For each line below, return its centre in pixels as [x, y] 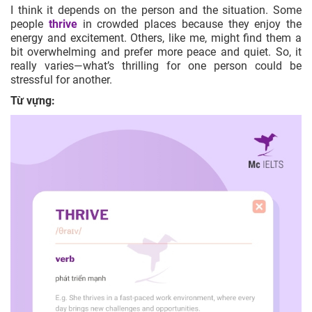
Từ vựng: [33, 100]
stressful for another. [61, 79]
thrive [63, 24]
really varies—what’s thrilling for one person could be [156, 65]
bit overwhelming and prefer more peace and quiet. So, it [156, 52]
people [30, 24]
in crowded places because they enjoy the [189, 24]
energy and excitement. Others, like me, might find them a [156, 38]
